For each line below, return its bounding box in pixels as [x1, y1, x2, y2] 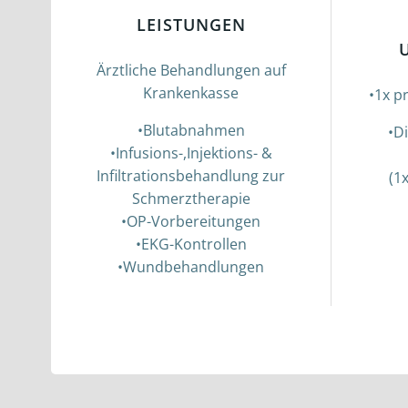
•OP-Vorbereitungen [121, 211, 260, 231]
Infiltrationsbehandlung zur [97, 166, 285, 186]
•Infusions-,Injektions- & [109, 143, 272, 163]
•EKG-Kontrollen [135, 234, 247, 254]
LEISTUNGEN [136, 14, 246, 36]
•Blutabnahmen [137, 120, 245, 140]
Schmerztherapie [131, 189, 250, 209]
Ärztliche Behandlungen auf [96, 60, 286, 80]
